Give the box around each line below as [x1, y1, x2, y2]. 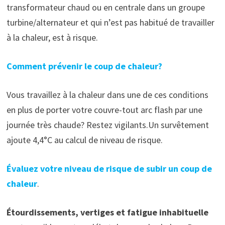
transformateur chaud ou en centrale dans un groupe [6, 2, 205, 14]
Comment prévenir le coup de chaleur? [6, 60, 162, 72]
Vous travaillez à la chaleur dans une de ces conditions [6, 89, 208, 101]
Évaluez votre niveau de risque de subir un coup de [6, 163, 212, 175]
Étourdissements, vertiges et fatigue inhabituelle [6, 206, 208, 218]
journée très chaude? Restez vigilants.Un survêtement [6, 119, 209, 131]
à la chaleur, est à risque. [6, 32, 98, 44]
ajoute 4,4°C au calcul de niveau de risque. [6, 134, 163, 146]
